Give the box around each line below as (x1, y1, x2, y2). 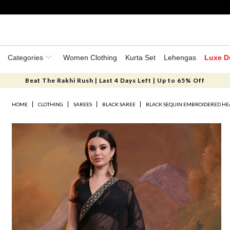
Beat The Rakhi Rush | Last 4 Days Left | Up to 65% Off (25, 76, 205, 84)
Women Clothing (63, 53, 117, 62)
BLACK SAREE (102, 101, 136, 107)
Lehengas (164, 53, 196, 62)
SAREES (73, 101, 92, 107)
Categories (8, 53, 45, 62)
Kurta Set (125, 53, 156, 62)
